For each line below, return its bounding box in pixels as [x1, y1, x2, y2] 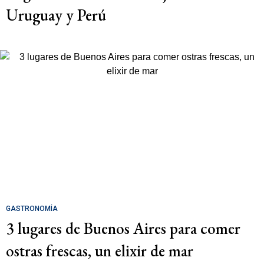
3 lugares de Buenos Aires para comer [6, 218, 240, 239]
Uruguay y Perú [6, 5, 106, 26]
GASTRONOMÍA [6, 204, 58, 213]
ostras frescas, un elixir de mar [6, 240, 193, 262]
